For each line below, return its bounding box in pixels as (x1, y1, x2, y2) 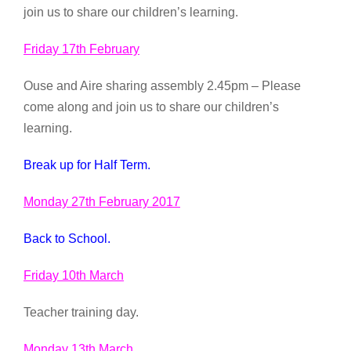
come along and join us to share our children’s (24, 100, 279, 114)
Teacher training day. (24, 305, 139, 319)
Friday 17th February (24, 42, 139, 56)
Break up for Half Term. (24, 157, 150, 172)
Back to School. (24, 231, 110, 245)
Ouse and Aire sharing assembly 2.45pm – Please (24, 78, 301, 92)
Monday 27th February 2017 (24, 194, 180, 208)
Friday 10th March (24, 268, 124, 282)
